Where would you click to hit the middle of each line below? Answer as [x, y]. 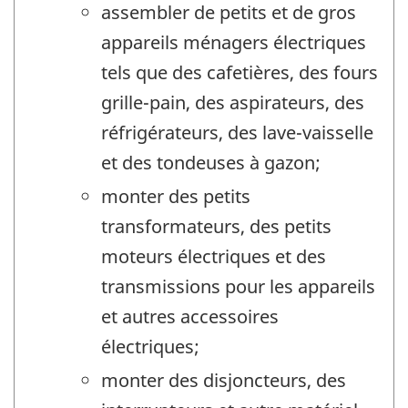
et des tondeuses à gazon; [211, 163]
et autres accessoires [190, 317]
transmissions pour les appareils [238, 287]
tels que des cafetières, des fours [240, 73]
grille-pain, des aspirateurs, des [233, 103]
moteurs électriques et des [214, 257]
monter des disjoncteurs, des [224, 381]
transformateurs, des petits [216, 227]
